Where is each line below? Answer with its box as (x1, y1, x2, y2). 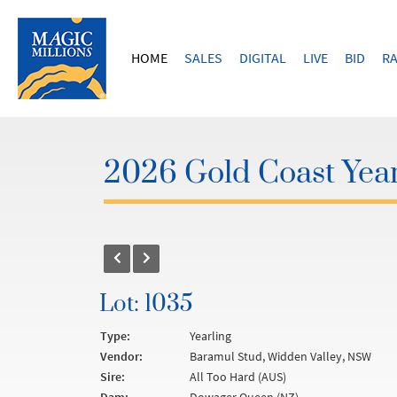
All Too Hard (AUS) (190, 369, 286, 385)
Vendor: (100, 348, 143, 364)
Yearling (190, 328, 231, 344)
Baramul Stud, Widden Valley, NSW (190, 348, 371, 364)
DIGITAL (239, 49, 286, 66)
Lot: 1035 (99, 290, 193, 319)
